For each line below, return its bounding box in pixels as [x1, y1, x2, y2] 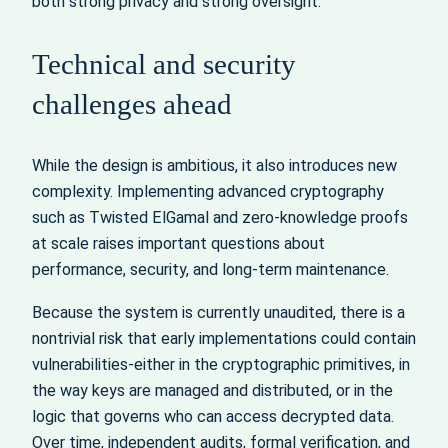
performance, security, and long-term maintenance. [32, 260, 389, 280]
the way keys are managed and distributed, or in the [32, 380, 393, 400]
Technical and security [32, 48, 296, 81]
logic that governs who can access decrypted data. [32, 406, 394, 426]
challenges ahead [32, 88, 232, 121]
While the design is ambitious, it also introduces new [32, 156, 397, 176]
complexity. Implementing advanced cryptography [32, 182, 384, 202]
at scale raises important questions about [32, 234, 325, 254]
